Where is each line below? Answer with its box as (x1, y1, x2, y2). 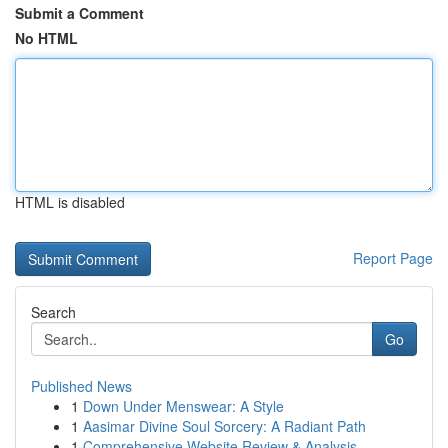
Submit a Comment (15, 3, 144, 23)
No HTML (15, 28, 78, 48)
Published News (31, 376, 132, 396)
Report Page (353, 248, 433, 268)
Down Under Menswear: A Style (83, 396, 284, 416)
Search (31, 302, 76, 322)
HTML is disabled (15, 192, 125, 212)
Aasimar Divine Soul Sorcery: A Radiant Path (83, 416, 366, 436)
